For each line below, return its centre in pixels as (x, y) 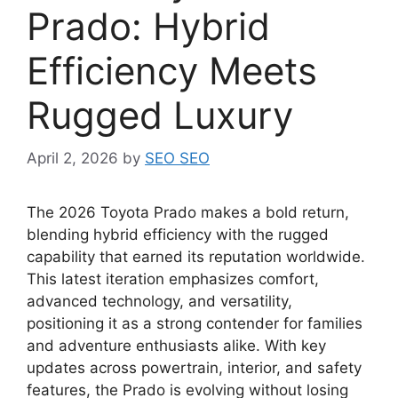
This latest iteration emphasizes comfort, (173, 279)
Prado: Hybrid (148, 26)
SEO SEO (177, 159)
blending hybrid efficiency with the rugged (178, 235)
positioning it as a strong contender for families (195, 324)
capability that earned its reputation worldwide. (196, 257)
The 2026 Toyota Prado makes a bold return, (188, 213)
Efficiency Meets (172, 70)
